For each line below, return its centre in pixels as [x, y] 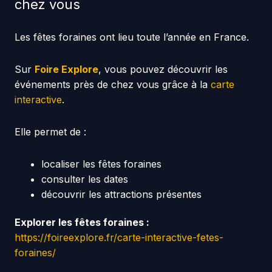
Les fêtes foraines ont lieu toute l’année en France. [131, 37]
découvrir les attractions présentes [121, 194]
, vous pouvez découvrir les [163, 69]
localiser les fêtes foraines [101, 164]
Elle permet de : [50, 131]
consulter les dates [84, 179]
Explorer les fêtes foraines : [82, 223]
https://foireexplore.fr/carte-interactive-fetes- [119, 238]
